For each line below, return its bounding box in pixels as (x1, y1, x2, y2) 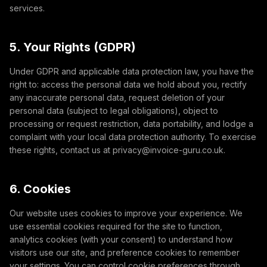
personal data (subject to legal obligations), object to (10, 105, 218, 116)
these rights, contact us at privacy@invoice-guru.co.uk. (10, 145, 225, 155)
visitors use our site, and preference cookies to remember (10, 247, 240, 257)
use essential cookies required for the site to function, (10, 221, 222, 231)
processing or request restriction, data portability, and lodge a (10, 119, 253, 129)
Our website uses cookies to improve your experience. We (10, 208, 243, 218)
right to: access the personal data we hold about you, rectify (10, 79, 247, 89)
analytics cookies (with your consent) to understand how (10, 234, 232, 244)
